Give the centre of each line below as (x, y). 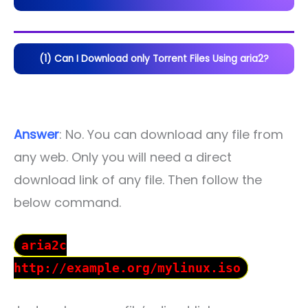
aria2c (44, 245)
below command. (67, 203)
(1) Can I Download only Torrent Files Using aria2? (154, 58)
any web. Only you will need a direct (123, 157)
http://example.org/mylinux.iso (127, 268)
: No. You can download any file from (171, 135)
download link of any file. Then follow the (138, 180)
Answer (36, 135)
